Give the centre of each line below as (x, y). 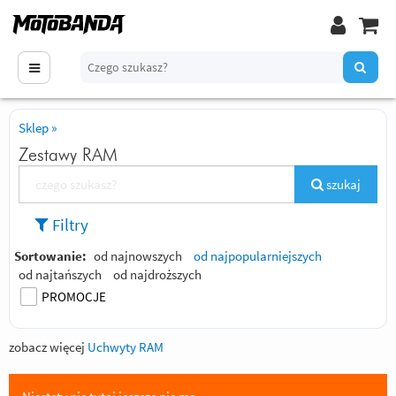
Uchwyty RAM (126, 346)
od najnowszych (138, 256)
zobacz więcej (48, 346)
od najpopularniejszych (258, 256)
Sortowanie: (50, 256)
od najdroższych (157, 274)
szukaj (342, 184)
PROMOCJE (74, 297)
